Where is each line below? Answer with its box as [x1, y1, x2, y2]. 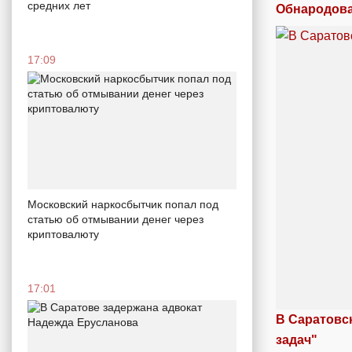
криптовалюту [27, 227, 99, 240]
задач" [276, 332, 317, 346]
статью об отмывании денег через [27, 212, 203, 225]
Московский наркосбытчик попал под [27, 197, 218, 211]
